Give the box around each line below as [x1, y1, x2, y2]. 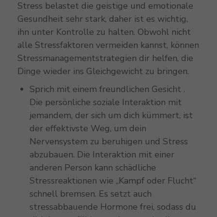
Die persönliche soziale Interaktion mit [29, 96, 182, 108]
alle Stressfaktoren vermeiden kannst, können [17, 39, 199, 51]
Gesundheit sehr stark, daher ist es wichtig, [17, 13, 188, 25]
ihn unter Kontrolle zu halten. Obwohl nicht [17, 26, 191, 38]
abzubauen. [29, 149, 77, 161]
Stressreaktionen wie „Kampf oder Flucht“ [29, 175, 196, 187]
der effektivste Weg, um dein [29, 123, 146, 135]
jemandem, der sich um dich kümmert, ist [29, 109, 193, 122]
